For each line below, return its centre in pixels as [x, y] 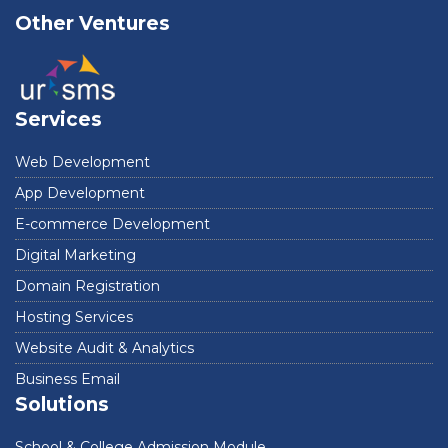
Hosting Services [74, 317]
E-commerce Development [112, 224]
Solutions [62, 404]
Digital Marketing [75, 255]
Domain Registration [87, 286]
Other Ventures [92, 23]
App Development [80, 193]
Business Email [67, 379]
